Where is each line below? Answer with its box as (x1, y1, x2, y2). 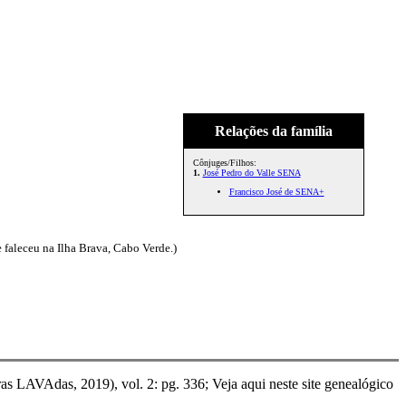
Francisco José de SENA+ (228, 187, 324, 197)
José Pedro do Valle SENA (202, 168, 301, 178)
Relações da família (214, 123, 333, 139)
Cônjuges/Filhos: (192, 158, 256, 168)
